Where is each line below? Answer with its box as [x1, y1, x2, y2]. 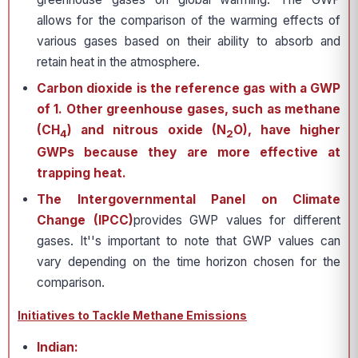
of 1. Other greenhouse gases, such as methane [37, 101, 340, 117]
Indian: [37, 340, 78, 356]
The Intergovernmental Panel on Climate [37, 192, 340, 208]
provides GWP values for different [133, 213, 341, 229]
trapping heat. [37, 165, 126, 181]
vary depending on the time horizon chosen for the [37, 254, 340, 270]
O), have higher [233, 122, 341, 137]
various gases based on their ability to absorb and [37, 34, 340, 49]
